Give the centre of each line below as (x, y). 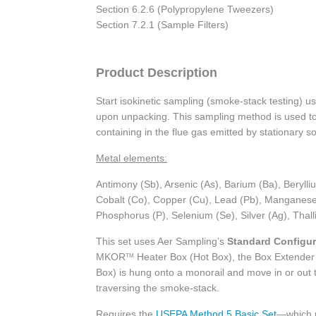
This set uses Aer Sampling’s (162, 242)
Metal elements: (132, 158)
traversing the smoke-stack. (158, 288)
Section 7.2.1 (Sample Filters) (162, 25)
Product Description (157, 73)
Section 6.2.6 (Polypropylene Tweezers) (185, 10)
